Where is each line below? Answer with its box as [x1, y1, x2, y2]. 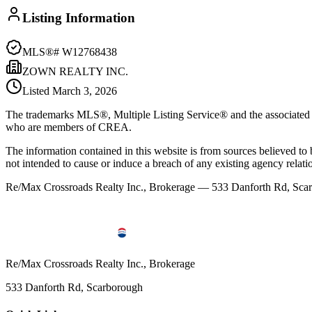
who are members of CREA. [6, 120, 132, 133]
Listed [22, 84, 52, 97]
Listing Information [22, 10, 135, 26]
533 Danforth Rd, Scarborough [6, 281, 143, 293]
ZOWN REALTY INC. [22, 65, 128, 77]
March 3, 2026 [52, 84, 117, 97]
